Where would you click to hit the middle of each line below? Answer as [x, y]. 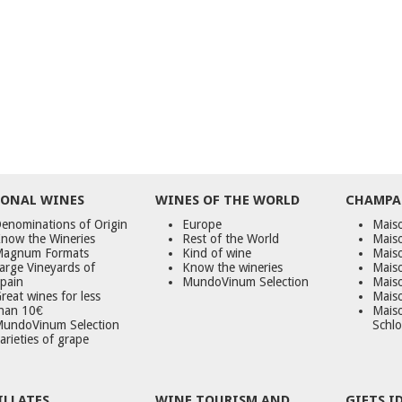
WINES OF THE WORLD [228, 200]
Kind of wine [217, 253]
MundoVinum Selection [246, 281]
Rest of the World [231, 238]
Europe [202, 224]
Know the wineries [233, 267]
